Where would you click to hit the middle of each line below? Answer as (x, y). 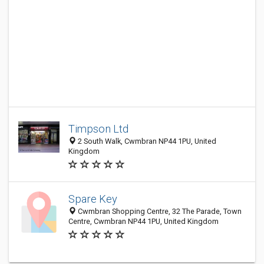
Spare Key (93, 199)
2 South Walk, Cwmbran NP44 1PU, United (146, 141)
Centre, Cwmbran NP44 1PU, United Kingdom (143, 221)
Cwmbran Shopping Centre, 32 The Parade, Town (159, 211)
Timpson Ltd (98, 129)
